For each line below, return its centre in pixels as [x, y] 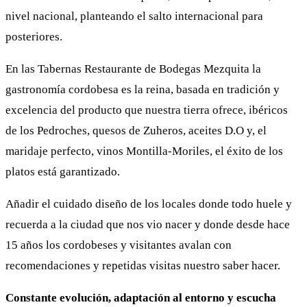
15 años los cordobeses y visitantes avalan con [119, 245]
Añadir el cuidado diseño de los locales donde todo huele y [149, 204]
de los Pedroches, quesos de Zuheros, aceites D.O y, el [136, 130]
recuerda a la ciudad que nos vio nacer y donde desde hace [148, 224]
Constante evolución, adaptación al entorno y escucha [141, 297]
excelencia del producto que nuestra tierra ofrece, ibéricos [147, 110]
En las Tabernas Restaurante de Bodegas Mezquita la [133, 69]
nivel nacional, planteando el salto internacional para [134, 16]
